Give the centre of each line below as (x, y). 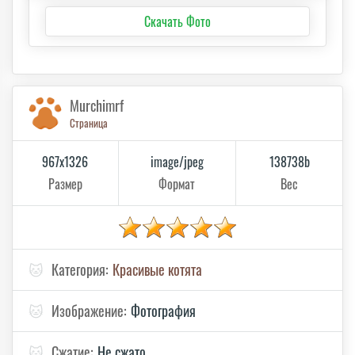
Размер (65, 184)
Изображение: (89, 311)
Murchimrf (97, 106)
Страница (89, 123)
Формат (177, 184)
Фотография (163, 311)
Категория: (80, 270)
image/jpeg (177, 162)
